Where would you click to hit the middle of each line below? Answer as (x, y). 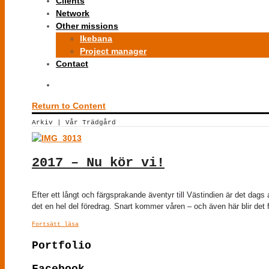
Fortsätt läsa (55, 224)
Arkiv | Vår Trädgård (74, 123)
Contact (72, 64)
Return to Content (69, 106)
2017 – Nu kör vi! (98, 163)
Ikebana (96, 38)
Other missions (87, 26)
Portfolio (62, 245)
